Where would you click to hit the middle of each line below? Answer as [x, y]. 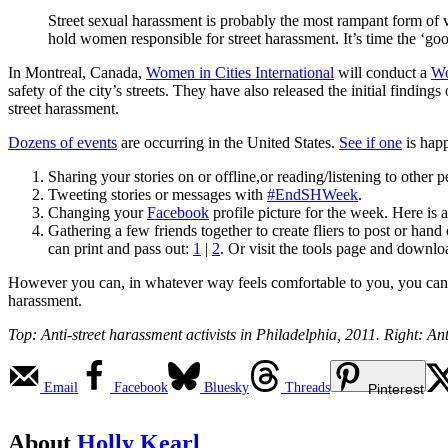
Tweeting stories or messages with [157, 195]
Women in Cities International [240, 73]
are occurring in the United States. [228, 143]
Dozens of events [62, 143]
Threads [307, 388]
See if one [370, 143]
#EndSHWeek [312, 195]
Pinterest [396, 389]
